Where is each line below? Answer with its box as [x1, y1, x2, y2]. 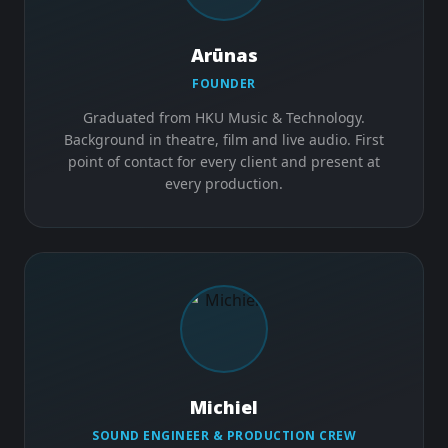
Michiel [190, 395, 258, 419]
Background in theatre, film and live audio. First [64, 130, 384, 149]
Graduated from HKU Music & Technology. [83, 108, 365, 127]
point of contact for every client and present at [68, 152, 380, 171]
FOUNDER [192, 75, 256, 92]
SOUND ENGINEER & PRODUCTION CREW [92, 427, 356, 444]
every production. [165, 174, 283, 193]
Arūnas [190, 43, 258, 67]
